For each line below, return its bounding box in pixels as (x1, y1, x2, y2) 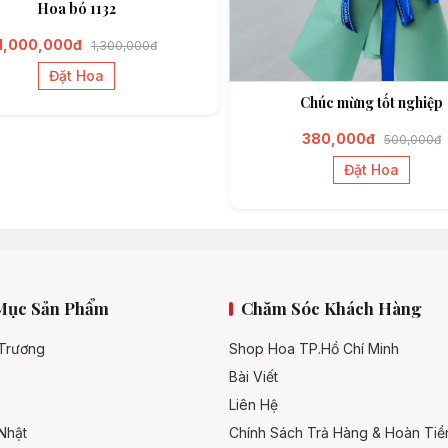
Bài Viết (229, 368, 278, 386)
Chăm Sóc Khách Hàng (241, 297, 422, 320)
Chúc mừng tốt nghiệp (300, 93, 443, 113)
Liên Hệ (229, 396, 278, 414)
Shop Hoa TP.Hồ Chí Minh (229, 340, 399, 358)
